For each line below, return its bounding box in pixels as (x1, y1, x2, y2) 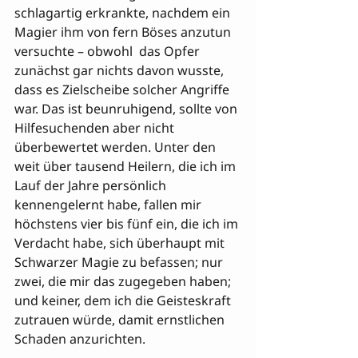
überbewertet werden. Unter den (14, 138, 219, 156)
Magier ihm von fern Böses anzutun (14, 23, 234, 41)
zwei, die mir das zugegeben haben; (14, 272, 234, 290)
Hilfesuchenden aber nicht (14, 119, 177, 137)
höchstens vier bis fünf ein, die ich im (14, 215, 241, 233)
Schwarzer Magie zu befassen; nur (14, 253, 226, 271)
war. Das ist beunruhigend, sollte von (14, 100, 241, 117)
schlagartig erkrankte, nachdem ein (14, 4, 233, 22)
